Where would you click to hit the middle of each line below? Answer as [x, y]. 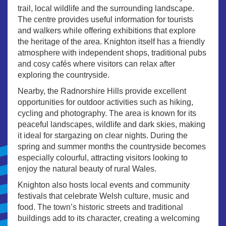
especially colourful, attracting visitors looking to [103, 157]
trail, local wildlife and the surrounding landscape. [106, 8]
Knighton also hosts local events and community [104, 185]
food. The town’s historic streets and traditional [100, 207]
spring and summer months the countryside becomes [112, 146]
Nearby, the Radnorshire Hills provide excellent [102, 91]
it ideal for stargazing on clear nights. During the [103, 135]
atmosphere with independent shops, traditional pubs [112, 52]
